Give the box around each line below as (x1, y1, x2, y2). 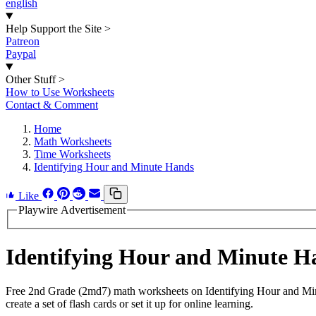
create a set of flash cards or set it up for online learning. (6, 298, 253, 310)
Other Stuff (6, 73, 56, 85)
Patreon (6, 35, 39, 47)
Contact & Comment (6, 99, 98, 111)
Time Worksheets (34, 148, 111, 160)
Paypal (6, 48, 36, 60)
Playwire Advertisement (18, 204, 126, 216)
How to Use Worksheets (6, 86, 114, 98)
